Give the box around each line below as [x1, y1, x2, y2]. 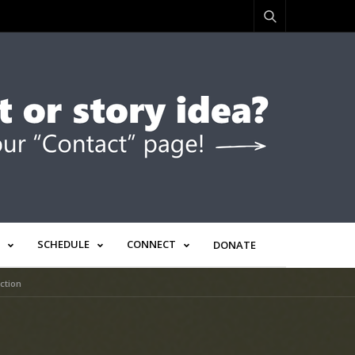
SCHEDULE [37, 237, 90, 252]
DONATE [213, 237, 256, 252]
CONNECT [127, 237, 176, 252]
